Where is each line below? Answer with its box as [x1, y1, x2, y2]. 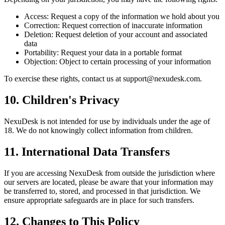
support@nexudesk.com [123, 74, 200, 83]
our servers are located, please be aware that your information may [4, 177, 213, 186]
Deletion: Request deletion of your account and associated [24, 30, 207, 39]
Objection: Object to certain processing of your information [24, 57, 211, 66]
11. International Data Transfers [4, 145, 170, 158]
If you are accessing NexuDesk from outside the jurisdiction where [4, 168, 215, 177]
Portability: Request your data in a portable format [24, 48, 182, 57]
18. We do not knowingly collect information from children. [4, 126, 193, 135]
